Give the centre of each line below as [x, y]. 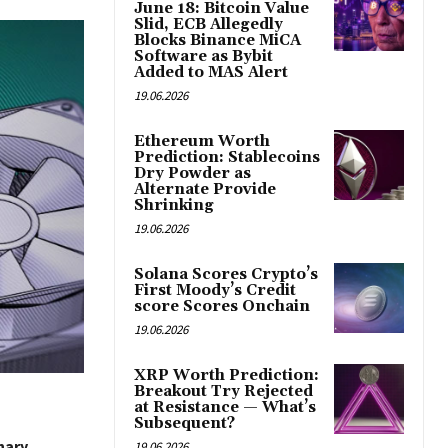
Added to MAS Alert [211, 73]
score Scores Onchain [222, 307]
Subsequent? [184, 424]
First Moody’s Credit [215, 291]
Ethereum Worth [202, 142]
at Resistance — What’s [225, 408]
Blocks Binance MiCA [217, 41]
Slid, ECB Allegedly [208, 25]
